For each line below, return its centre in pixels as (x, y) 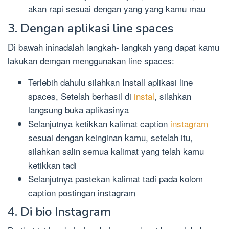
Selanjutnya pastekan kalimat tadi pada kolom (116, 178)
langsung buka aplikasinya (78, 109)
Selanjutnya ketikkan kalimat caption (99, 123)
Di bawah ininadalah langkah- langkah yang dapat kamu (113, 47)
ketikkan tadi (52, 165)
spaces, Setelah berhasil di (81, 96)
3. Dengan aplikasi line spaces (90, 28)
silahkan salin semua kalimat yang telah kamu (116, 151)
